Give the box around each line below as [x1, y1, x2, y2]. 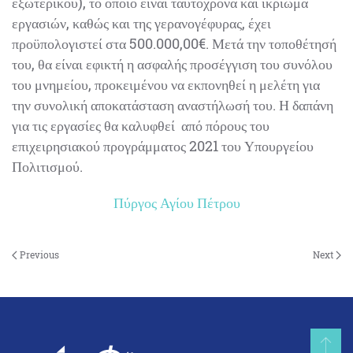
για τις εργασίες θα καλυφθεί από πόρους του [12, 115, 269, 135]
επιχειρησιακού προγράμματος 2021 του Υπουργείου [12, 136, 314, 155]
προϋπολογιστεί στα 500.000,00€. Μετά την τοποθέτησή [12, 33, 336, 53]
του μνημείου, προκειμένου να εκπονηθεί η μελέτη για [12, 74, 320, 94]
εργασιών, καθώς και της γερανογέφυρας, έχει [12, 13, 271, 32]
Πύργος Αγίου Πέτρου [113, 192, 240, 212]
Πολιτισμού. [12, 156, 83, 176]
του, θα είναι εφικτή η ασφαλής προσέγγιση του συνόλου [12, 54, 333, 73]
